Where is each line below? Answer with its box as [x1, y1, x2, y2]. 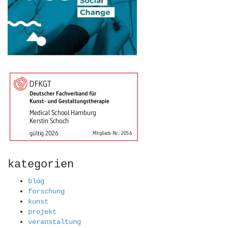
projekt [28, 207, 56, 216]
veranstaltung [28, 217, 81, 226]
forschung [28, 187, 65, 195]
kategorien [8, 158, 74, 171]
